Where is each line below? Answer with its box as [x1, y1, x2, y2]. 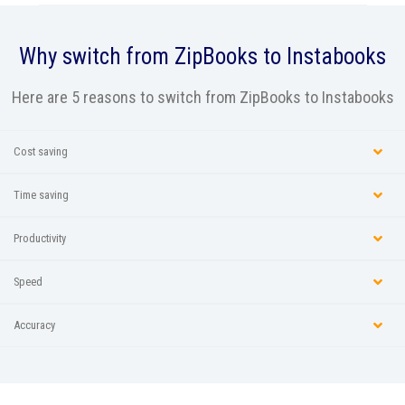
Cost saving [14, 144, 68, 158]
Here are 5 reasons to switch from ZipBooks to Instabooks [11, 87, 394, 107]
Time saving [14, 187, 69, 202]
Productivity [14, 231, 66, 245]
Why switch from [19, 42, 174, 70]
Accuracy [14, 317, 55, 332]
